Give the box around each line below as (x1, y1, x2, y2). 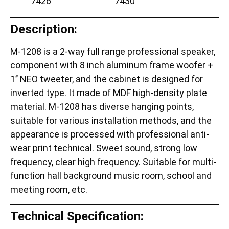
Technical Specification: (10, 209, 144, 223)
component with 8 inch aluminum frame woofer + (10, 60, 213, 71)
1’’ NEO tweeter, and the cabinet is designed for (10, 74, 203, 85)
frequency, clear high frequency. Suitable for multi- (10, 156, 216, 168)
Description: (10, 22, 77, 37)
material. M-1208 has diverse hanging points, (10, 101, 194, 112)
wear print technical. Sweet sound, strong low (10, 143, 197, 154)
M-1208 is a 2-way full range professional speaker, (10, 46, 215, 57)
